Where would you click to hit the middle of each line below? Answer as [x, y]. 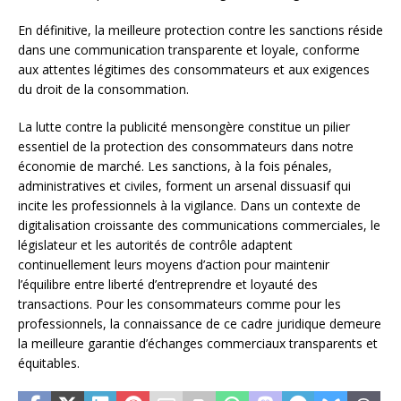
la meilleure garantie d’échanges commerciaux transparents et [198, 344]
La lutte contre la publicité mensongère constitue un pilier [184, 127]
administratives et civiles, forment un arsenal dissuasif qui [184, 186]
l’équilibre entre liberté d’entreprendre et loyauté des [168, 285]
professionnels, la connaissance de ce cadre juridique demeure [200, 324]
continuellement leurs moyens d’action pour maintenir [174, 265]
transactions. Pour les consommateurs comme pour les [179, 304]
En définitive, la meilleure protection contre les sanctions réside [200, 30]
